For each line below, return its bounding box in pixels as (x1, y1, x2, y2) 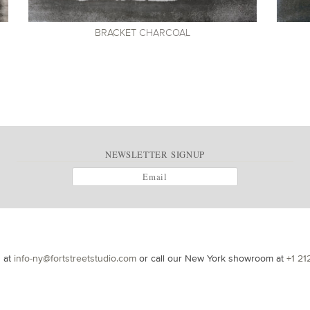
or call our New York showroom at (136, 252, 286, 264)
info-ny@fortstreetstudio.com (14, 252, 136, 264)
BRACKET (94, 26, 136, 38)
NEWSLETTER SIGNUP (105, 147, 205, 161)
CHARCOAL (136, 26, 190, 38)
